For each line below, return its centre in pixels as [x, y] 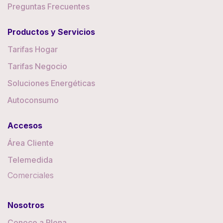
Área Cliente [31, 143]
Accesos [25, 126]
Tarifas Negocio [37, 66]
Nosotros [26, 205]
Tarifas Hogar [33, 50]
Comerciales [31, 175]
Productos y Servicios [51, 32]
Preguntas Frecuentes [49, 7]
